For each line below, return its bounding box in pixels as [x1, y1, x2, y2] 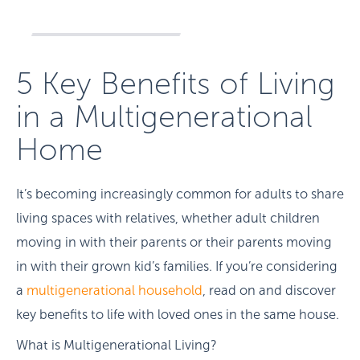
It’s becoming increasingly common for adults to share [16, 187, 344, 202]
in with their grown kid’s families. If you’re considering [16, 260, 337, 274]
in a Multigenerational [16, 100, 313, 134]
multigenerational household [27, 284, 202, 298]
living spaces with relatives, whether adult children [16, 211, 320, 226]
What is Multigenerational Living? [16, 338, 217, 353]
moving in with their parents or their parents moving [16, 235, 332, 250]
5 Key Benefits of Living [16, 67, 335, 101]
